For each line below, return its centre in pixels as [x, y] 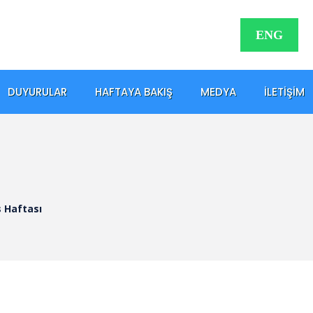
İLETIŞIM [284, 92]
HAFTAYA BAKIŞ [134, 92]
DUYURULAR [37, 92]
